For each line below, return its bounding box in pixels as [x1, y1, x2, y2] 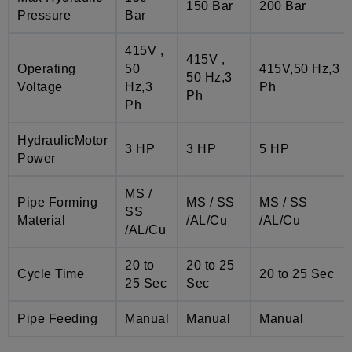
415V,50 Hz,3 [259, 61, 339, 75]
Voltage [17, 79, 63, 93]
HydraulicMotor [17, 133, 108, 147]
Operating [17, 61, 76, 75]
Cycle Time [17, 266, 84, 280]
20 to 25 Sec [259, 266, 334, 280]
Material [17, 213, 65, 227]
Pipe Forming [17, 195, 97, 209]
